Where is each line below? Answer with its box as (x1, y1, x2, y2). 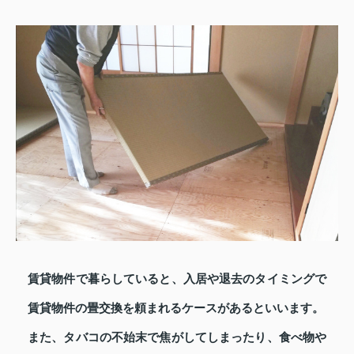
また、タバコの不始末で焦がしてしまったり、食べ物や (28, 331, 326, 345)
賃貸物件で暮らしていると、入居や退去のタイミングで (28, 273, 326, 286)
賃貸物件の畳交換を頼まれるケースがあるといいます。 (28, 302, 324, 315)
